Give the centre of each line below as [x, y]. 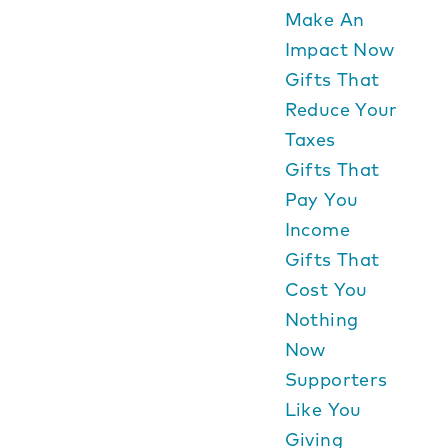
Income [317, 229]
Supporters [336, 379]
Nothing [321, 319]
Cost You [326, 289]
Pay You [321, 199]
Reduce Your [341, 109]
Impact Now [339, 49]
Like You [323, 409]
